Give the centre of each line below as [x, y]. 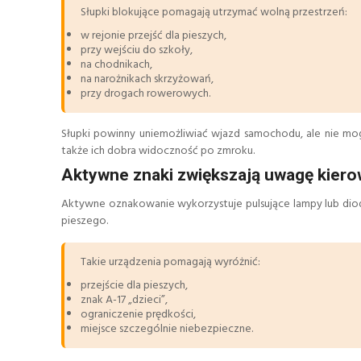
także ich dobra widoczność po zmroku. [158, 151]
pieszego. [85, 222]
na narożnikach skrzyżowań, [147, 79]
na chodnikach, [116, 64]
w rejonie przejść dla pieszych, [154, 35]
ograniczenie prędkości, [138, 315]
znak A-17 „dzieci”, [124, 301]
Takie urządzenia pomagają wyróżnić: [170, 263]
